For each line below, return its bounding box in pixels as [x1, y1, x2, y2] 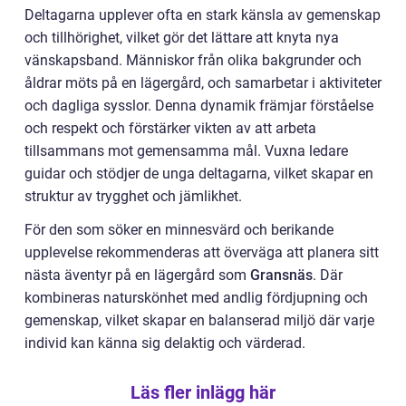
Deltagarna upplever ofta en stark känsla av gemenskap [24, 6, 381, 24]
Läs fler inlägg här [130, 382, 275, 404]
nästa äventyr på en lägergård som [24, 266, 250, 285]
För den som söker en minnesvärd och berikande [24, 221, 333, 239]
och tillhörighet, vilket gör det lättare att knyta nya [24, 29, 339, 47]
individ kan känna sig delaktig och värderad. [24, 334, 305, 353]
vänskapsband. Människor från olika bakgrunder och [24, 52, 362, 70]
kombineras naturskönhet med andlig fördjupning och [24, 289, 368, 307]
